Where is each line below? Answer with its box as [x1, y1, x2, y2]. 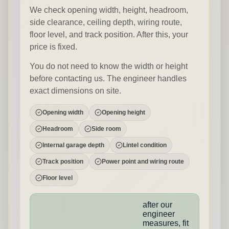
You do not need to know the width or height [30, 62, 188, 71]
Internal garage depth [42, 142, 104, 149]
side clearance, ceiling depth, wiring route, [30, 18, 182, 27]
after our [143, 200, 172, 209]
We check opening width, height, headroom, [30, 6, 188, 14]
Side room [91, 125, 121, 132]
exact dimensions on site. [30, 86, 121, 95]
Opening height [102, 109, 145, 116]
